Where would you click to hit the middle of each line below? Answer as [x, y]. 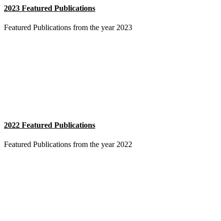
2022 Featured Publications [50, 125]
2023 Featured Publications [50, 8]
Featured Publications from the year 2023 [68, 28]
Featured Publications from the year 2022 [68, 144]
